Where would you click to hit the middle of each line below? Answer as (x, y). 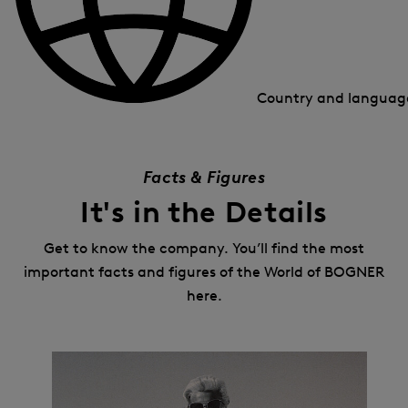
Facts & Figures (204, 178)
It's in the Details (204, 212)
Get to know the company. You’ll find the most (204, 249)
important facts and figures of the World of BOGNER (204, 272)
